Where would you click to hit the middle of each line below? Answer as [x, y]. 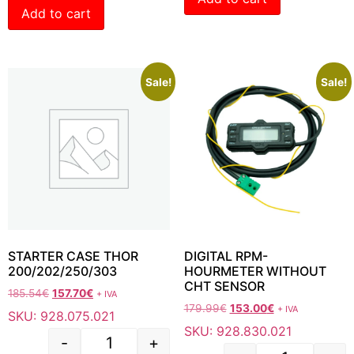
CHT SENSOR [224, 286]
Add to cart [56, 13]
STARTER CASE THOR [73, 256]
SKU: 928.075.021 [61, 316]
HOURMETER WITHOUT [255, 271]
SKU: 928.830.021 [237, 331]
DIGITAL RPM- [226, 256]
